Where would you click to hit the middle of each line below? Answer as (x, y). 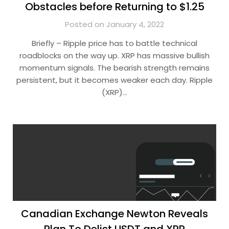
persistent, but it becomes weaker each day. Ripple (114, 80)
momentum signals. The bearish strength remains (114, 68)
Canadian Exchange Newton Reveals (114, 214)
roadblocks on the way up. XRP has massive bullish (114, 55)
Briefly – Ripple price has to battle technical (114, 43)
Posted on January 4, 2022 (114, 24)
